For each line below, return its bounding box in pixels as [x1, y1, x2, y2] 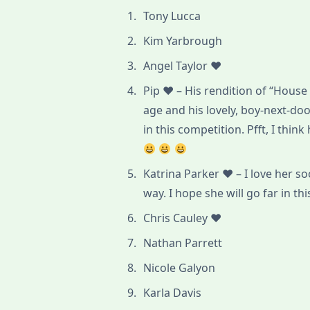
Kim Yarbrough [143, 33, 223, 49]
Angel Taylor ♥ [143, 58, 222, 74]
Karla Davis [143, 285, 202, 301]
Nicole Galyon [143, 260, 216, 276]
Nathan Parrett [143, 235, 223, 251]
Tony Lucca [143, 8, 201, 24]
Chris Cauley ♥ [143, 210, 222, 226]
